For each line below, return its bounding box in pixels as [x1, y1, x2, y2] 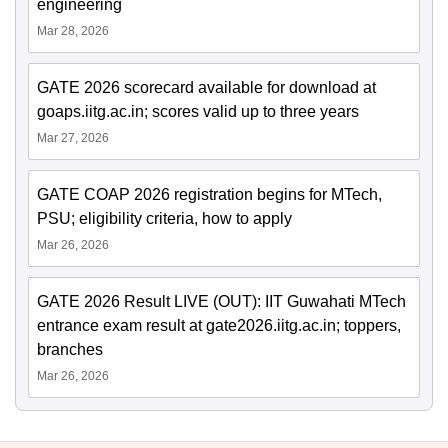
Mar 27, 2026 [37, 130, 109, 145]
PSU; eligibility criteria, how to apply [37, 209, 292, 227]
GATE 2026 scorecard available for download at [37, 78, 376, 96]
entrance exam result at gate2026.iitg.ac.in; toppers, [37, 316, 401, 334]
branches [37, 340, 103, 358]
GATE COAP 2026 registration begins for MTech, [37, 185, 382, 203]
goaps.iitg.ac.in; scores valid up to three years [37, 102, 359, 120]
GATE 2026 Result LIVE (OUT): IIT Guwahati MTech [37, 292, 406, 310]
